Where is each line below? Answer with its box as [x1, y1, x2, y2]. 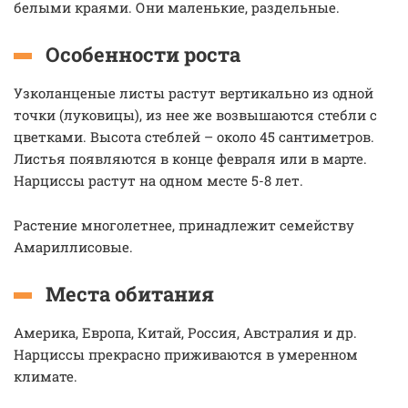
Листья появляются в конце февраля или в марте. [14, 149, 367, 168]
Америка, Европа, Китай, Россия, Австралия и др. [14, 323, 357, 342]
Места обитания [46, 280, 214, 307]
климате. [14, 367, 81, 385]
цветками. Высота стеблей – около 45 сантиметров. [14, 127, 374, 146]
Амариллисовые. [14, 238, 137, 256]
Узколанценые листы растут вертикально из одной [14, 84, 373, 102]
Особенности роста [46, 41, 240, 67]
